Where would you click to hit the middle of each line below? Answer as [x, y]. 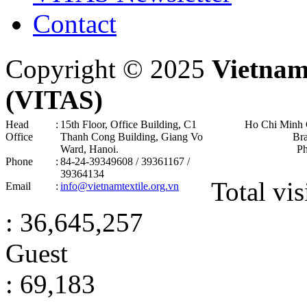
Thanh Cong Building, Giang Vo [132, 136]
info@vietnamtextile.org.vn [120, 186]
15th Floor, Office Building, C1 [128, 124]
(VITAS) [54, 99]
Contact [75, 23]
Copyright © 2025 [109, 69]
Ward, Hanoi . [89, 149]
